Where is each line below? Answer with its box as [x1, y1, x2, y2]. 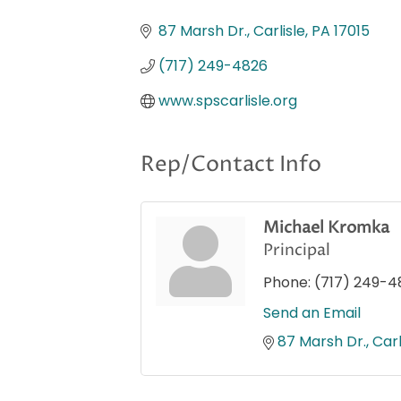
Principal [263, 239, 330, 262]
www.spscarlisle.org [158, 90, 297, 112]
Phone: [263, 272, 311, 294]
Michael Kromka [263, 217, 389, 240]
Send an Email [263, 303, 361, 324]
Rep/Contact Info [141, 150, 321, 180]
